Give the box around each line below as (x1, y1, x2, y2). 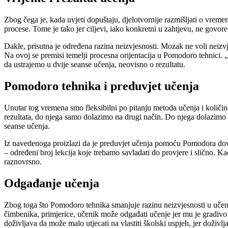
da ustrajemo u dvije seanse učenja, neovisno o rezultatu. (4, 60, 185, 69)
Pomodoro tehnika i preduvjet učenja (4, 79, 199, 93)
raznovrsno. (4, 157, 42, 166)
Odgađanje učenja (4, 176, 99, 190)
